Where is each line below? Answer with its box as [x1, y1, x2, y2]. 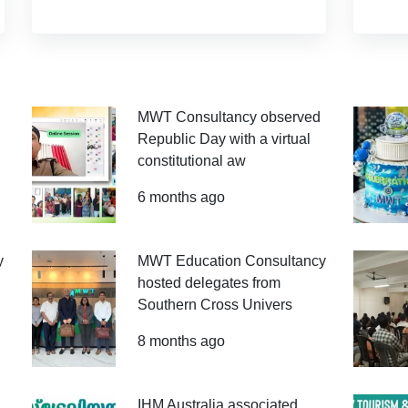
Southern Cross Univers [137, 297, 292, 312]
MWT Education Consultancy [137, 253, 326, 269]
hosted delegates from [137, 275, 280, 291]
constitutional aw [137, 153, 246, 168]
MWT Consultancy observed [137, 109, 321, 125]
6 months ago [137, 189, 225, 205]
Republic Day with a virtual [137, 131, 311, 147]
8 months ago [137, 333, 225, 349]
